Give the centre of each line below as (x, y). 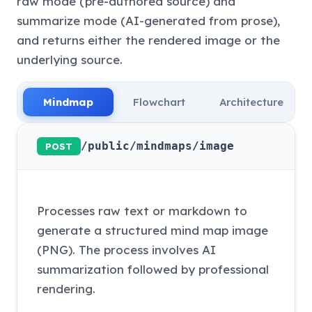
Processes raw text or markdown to (142, 210)
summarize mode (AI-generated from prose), (148, 20)
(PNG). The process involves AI (126, 249)
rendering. (66, 288)
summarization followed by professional (153, 269)
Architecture (251, 102)
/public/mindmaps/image (157, 146)
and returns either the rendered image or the (148, 40)
